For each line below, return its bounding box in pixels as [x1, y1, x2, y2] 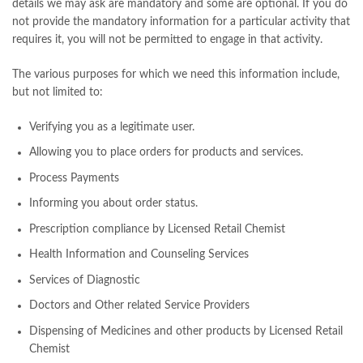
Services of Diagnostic [29, 274, 140, 286]
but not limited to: [12, 86, 103, 98]
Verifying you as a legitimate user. [29, 121, 194, 133]
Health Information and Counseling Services [29, 249, 249, 261]
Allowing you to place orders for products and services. [29, 147, 303, 159]
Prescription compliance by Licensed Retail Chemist [29, 223, 285, 235]
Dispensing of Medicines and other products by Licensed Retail [29, 325, 343, 337]
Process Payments [29, 172, 119, 184]
